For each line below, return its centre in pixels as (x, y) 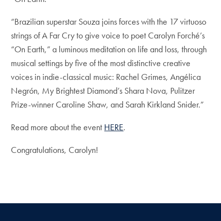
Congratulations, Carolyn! (56, 150)
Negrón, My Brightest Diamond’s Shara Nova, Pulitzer (103, 91)
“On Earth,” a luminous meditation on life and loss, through (109, 49)
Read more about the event (58, 127)
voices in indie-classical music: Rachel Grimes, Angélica (106, 77)
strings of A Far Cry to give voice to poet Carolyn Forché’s (108, 35)
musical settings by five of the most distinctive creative (101, 63)
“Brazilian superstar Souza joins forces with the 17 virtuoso (109, 21)
